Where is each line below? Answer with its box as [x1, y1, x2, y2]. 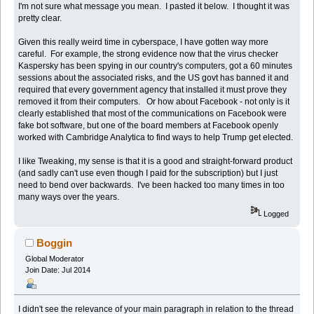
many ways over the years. [18, 192, 120, 203]
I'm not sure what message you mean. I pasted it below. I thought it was [18, 1, 290, 12]
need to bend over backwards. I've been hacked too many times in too [18, 180, 285, 191]
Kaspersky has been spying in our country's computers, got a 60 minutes [18, 61, 293, 71]
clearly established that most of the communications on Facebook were [18, 109, 287, 119]
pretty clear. [18, 13, 62, 24]
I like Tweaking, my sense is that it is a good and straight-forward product [18, 156, 293, 167]
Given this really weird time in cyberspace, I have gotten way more [18, 37, 269, 48]
